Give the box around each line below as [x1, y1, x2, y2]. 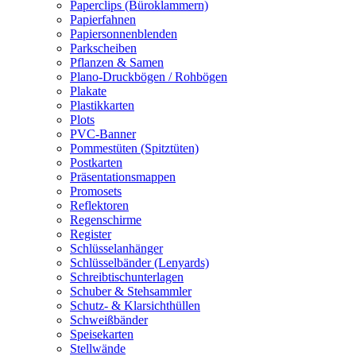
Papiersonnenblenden [70, 27, 177, 41]
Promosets [70, 184, 122, 198]
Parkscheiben [70, 41, 137, 55]
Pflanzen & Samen [70, 56, 164, 69]
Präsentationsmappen [70, 170, 176, 184]
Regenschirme [70, 213, 141, 226]
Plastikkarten [70, 99, 134, 112]
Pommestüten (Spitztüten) [70, 141, 199, 155]
